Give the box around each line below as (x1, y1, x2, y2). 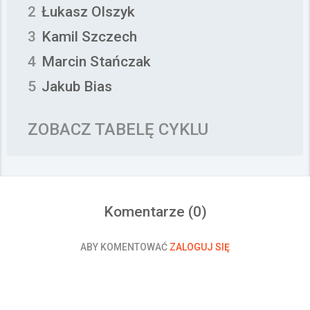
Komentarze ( (103, 203, 193, 220)
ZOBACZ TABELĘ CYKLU (28, 120, 208, 139)
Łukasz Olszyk (42, 3, 135, 20)
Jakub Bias (42, 78, 112, 95)
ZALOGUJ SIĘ (170, 241, 230, 253)
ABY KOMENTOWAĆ (80, 241, 170, 253)
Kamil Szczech (42, 28, 137, 45)
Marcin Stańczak (42, 53, 151, 70)
